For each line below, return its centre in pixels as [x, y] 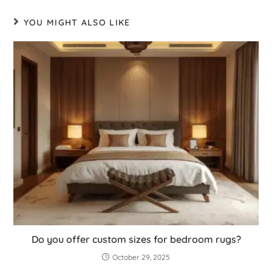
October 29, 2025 [141, 257]
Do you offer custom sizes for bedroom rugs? [136, 239]
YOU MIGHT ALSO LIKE [77, 23]
